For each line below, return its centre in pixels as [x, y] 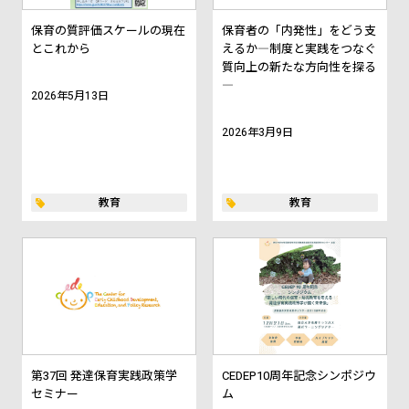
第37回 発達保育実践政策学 [104, 375]
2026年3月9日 [257, 133]
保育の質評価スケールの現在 [108, 31]
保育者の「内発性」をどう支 [299, 31]
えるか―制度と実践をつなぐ [299, 49]
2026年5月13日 [70, 96]
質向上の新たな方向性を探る [299, 68]
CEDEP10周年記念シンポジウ [299, 375]
